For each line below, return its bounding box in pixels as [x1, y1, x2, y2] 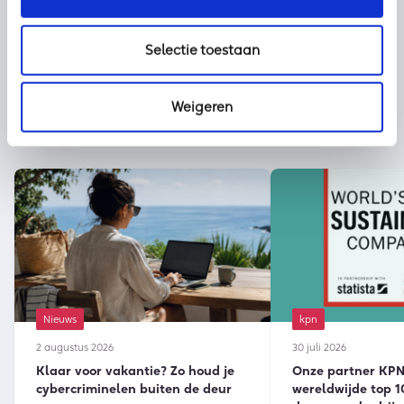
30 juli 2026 [292, 341, 346, 354]
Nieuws [43, 313, 77, 326]
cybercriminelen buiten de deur [36, 381, 232, 398]
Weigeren [171, 97, 233, 115]
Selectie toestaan [144, 41, 260, 59]
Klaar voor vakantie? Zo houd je [36, 363, 234, 380]
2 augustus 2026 [36, 341, 114, 354]
